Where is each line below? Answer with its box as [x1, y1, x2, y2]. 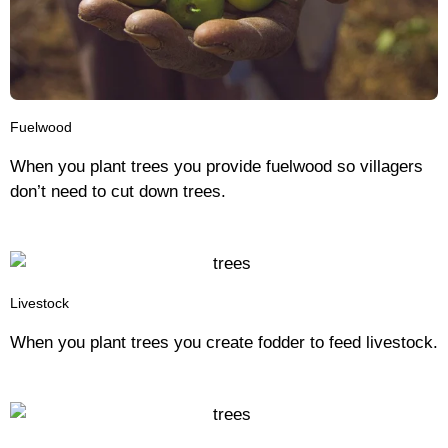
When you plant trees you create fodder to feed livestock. [10, 332, 438, 352]
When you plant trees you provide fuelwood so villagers [10, 157, 423, 177]
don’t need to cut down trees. [10, 182, 226, 202]
